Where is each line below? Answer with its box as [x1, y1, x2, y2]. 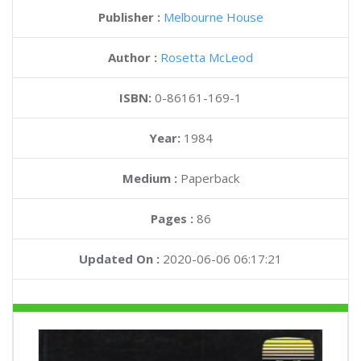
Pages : [150, 210, 197, 226]
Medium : [122, 170, 177, 186]
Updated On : [79, 251, 160, 267]
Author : [108, 49, 160, 65]
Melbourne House [163, 9, 263, 25]
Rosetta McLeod [160, 49, 253, 65]
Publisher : [98, 9, 164, 25]
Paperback [176, 170, 239, 186]
